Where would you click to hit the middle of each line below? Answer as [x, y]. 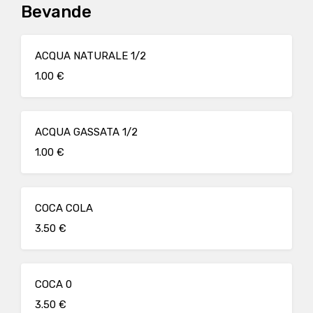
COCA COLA [64, 208]
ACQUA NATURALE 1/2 [90, 56]
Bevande [56, 12]
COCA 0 [53, 284]
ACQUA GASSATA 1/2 [86, 132]
